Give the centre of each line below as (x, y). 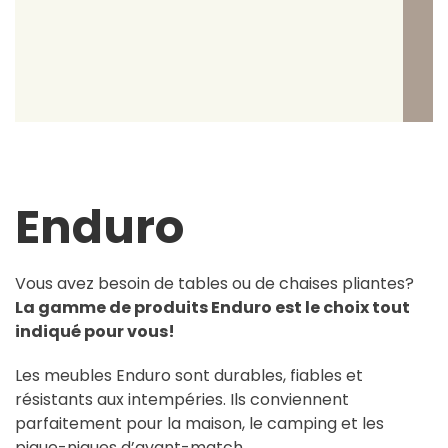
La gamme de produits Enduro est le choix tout (212, 307)
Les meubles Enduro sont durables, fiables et (189, 375)
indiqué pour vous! (95, 331)
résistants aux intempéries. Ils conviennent (182, 399)
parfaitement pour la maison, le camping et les (199, 423)
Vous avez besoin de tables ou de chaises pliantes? (214, 283)
